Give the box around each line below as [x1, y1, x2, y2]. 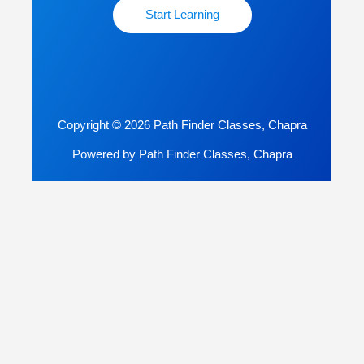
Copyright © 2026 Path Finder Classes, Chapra [57, 119, 307, 132]
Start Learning [145, 8, 219, 22]
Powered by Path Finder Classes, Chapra [71, 148, 292, 162]
